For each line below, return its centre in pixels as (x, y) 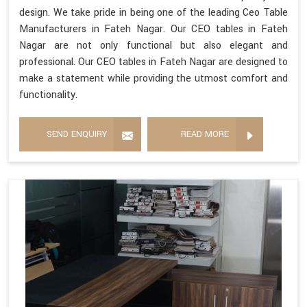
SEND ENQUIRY (77, 135)
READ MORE (205, 135)
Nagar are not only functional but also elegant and (153, 46)
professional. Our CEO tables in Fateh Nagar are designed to (153, 62)
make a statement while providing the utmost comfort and (153, 79)
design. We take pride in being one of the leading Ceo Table (153, 13)
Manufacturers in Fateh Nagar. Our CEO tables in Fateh (153, 29)
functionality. (48, 95)
